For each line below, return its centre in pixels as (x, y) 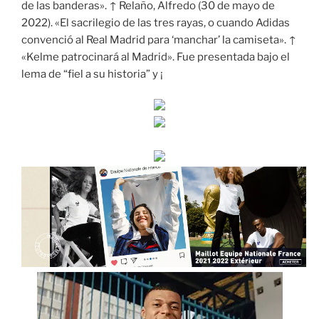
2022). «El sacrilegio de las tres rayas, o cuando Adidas (156, 22)
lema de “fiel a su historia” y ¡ (92, 74)
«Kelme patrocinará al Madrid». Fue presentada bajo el (156, 57)
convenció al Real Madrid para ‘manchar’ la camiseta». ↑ (159, 40)
